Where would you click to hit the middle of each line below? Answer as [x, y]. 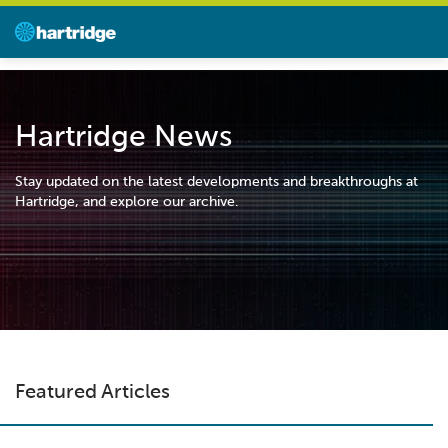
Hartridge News [123, 138]
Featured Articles [92, 393]
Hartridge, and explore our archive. [126, 202]
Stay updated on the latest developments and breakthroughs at [216, 182]
